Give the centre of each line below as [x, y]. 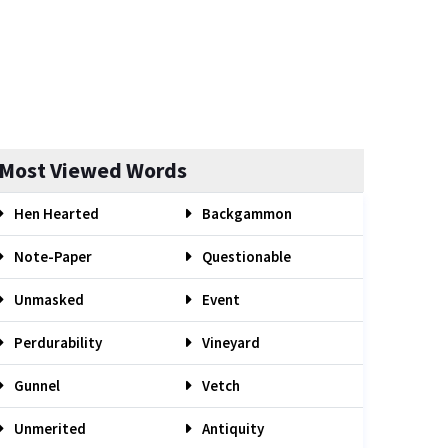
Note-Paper [51, 256]
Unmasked [47, 299]
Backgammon [245, 213]
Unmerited [48, 428]
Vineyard [229, 342]
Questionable [245, 256]
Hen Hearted [55, 213]
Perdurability [56, 342]
